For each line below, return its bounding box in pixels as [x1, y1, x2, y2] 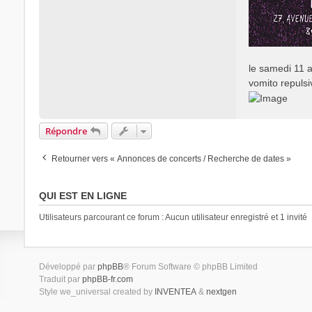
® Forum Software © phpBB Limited [123, 262, 258, 272]
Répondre [45, 125, 87, 137]
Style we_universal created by [38, 287, 155, 297]
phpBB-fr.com [81, 274, 133, 284]
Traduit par [38, 274, 82, 284]
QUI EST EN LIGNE [38, 190, 127, 201]
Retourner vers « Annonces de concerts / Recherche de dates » [51, 154, 291, 164]
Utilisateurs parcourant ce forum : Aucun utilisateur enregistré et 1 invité [38, 212, 307, 222]
